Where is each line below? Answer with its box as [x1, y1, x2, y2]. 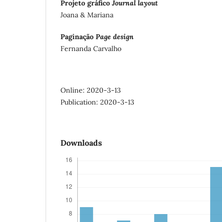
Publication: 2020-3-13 [60, 98, 134, 107]
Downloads [60, 138, 102, 148]
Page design [96, 32, 134, 42]
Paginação [60, 32, 96, 42]
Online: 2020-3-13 [60, 86, 121, 95]
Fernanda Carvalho [60, 44, 121, 54]
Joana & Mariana [60, 10, 113, 20]
